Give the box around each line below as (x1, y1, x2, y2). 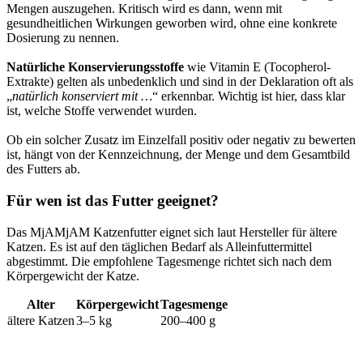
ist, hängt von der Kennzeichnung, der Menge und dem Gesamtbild (6, 147, 350, 162)
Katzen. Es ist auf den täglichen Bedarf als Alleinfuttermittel (6, 239, 312, 254)
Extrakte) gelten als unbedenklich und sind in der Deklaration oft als (6, 75, 353, 89)
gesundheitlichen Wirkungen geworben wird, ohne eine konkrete (6, 16, 337, 31)
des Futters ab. (6, 162, 80, 177)
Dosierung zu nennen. (6, 31, 119, 45)
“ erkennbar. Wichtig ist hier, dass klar (152, 89, 345, 104)
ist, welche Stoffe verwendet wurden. (6, 104, 197, 118)
